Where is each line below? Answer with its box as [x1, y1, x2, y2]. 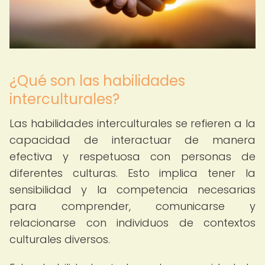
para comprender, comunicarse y [9, 199, 256, 214]
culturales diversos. [9, 232, 110, 247]
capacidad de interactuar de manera [9, 132, 256, 147]
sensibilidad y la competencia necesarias [9, 182, 256, 197]
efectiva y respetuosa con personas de [9, 149, 256, 164]
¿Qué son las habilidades [9, 71, 185, 91]
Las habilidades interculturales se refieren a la [9, 116, 256, 131]
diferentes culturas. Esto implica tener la [9, 166, 256, 180]
